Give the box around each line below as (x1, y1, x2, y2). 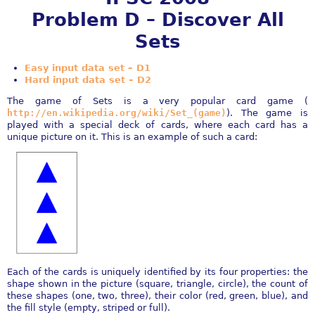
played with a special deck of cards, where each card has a (7, 120, 308, 130)
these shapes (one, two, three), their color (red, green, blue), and (7, 290, 308, 301)
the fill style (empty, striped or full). (7, 302, 170, 313)
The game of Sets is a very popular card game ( (7, 96, 308, 106)
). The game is (226, 108, 308, 118)
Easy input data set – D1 (25, 63, 150, 73)
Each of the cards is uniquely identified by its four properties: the (7, 266, 308, 277)
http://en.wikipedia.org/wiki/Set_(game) (7, 108, 226, 118)
